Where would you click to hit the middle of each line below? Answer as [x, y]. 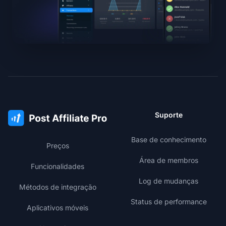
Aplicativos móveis [58, 208]
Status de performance [168, 202]
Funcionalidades [58, 166]
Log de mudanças [168, 181]
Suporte [168, 115]
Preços [58, 146]
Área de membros [168, 160]
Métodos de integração [58, 187]
